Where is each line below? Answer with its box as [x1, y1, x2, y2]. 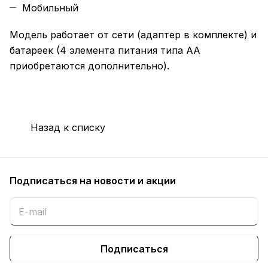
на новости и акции [80, 175, 176, 187]
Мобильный [22, 2, 78, 14]
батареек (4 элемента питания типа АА [10, 44, 200, 57]
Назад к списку [31, 121, 105, 133]
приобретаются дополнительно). [10, 60, 169, 72]
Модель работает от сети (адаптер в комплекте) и [10, 29, 257, 41]
